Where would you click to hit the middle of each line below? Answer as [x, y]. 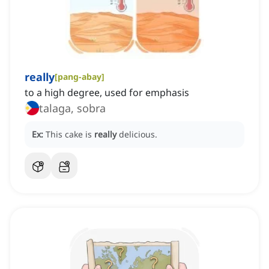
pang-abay [80, 77]
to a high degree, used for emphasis [107, 93]
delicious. [138, 134]
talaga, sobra [72, 108]
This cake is [70, 134]
